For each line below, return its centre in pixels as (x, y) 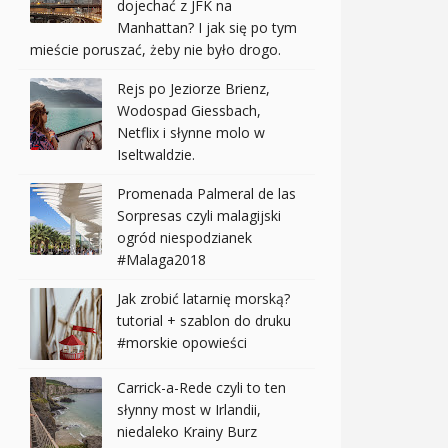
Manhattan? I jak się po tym (207, 28)
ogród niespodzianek (184, 238)
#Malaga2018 (161, 260)
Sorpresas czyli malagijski (199, 216)
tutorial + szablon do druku (204, 321)
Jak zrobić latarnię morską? (203, 299)
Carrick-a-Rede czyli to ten (201, 388)
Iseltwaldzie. (156, 155)
